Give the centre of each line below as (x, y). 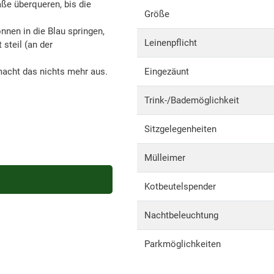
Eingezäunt (167, 72)
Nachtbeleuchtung (181, 215)
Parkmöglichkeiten (183, 244)
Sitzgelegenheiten (180, 129)
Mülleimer (165, 158)
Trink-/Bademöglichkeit (192, 100)
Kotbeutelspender (180, 187)
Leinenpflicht (171, 43)
